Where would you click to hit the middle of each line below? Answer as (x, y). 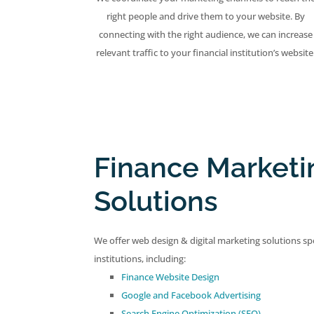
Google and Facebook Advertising (191, 295)
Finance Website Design (171, 277)
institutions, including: (140, 259)
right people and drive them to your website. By (206, 16)
